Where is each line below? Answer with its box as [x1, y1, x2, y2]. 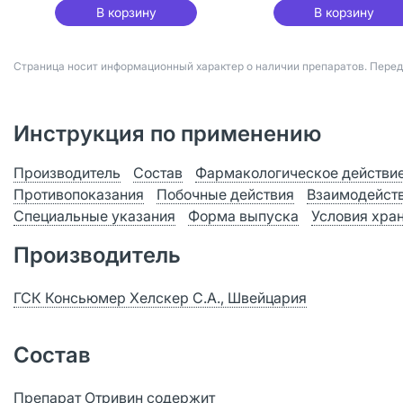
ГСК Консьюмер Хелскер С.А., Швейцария [13, 289, 307, 307]
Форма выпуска [188, 207, 299, 225]
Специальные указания [13, 207, 175, 225]
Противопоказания [13, 185, 144, 203]
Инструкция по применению [13, 121, 321, 147]
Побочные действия [157, 185, 294, 203]
